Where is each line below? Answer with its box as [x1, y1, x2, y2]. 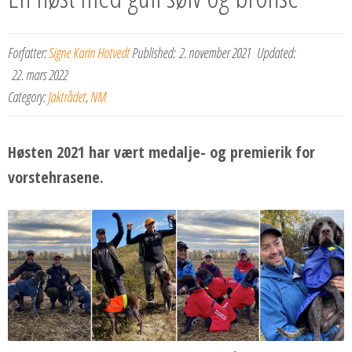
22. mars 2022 [12, 64, 68, 84]
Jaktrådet [48, 86, 86, 106]
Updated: [255, 42, 295, 62]
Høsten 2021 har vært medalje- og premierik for [8, 141, 315, 163]
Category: [8, 86, 48, 106]
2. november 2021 [179, 42, 251, 62]
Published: [130, 42, 175, 62]
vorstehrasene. [8, 166, 104, 188]
